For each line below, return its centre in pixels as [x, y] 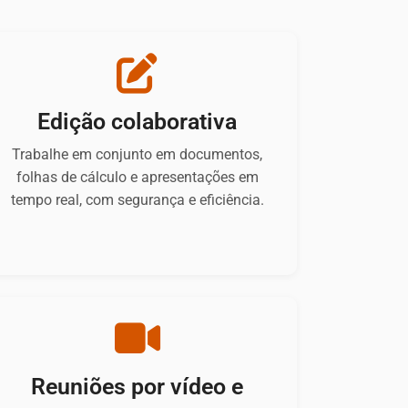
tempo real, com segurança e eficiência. [137, 200]
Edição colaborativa [138, 122]
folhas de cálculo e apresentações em [137, 178]
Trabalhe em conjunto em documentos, [138, 155]
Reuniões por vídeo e [138, 387]
